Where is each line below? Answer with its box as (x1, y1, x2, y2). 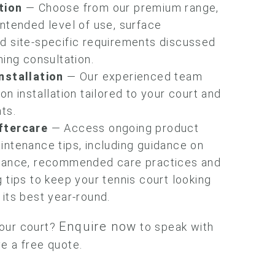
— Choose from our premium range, (22, 1, 219, 14)
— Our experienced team (63, 70, 203, 83)
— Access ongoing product (48, 122, 199, 134)
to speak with (136, 220, 214, 233)
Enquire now (59, 219, 137, 234)
